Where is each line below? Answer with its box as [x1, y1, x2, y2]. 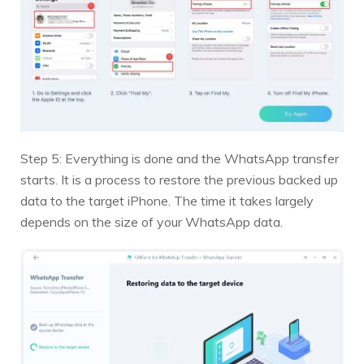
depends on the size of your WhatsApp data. [20, 214, 283, 231]
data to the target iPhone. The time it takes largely [20, 193, 314, 210]
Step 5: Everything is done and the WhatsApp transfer [20, 150, 339, 167]
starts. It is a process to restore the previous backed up [20, 171, 338, 188]
